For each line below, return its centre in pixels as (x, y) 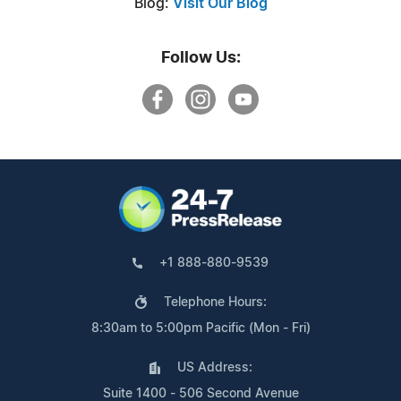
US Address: (214, 367)
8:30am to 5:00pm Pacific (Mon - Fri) (200, 328)
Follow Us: (200, 58)
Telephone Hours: (215, 302)
